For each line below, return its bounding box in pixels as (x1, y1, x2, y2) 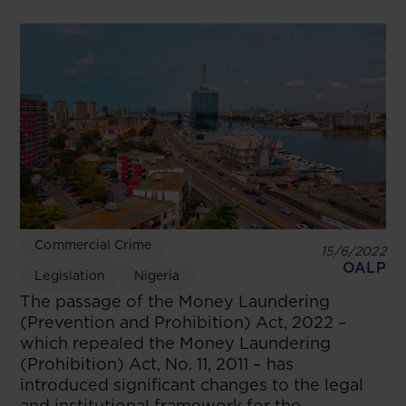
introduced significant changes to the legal (20, 374, 364, 394)
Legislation (34, 267, 106, 283)
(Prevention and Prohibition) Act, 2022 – (20, 312, 348, 332)
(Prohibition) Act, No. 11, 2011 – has (20, 353, 295, 373)
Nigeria (134, 267, 180, 283)
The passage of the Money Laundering (20, 291, 331, 311)
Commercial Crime (34, 237, 152, 252)
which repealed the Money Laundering (20, 333, 332, 353)
